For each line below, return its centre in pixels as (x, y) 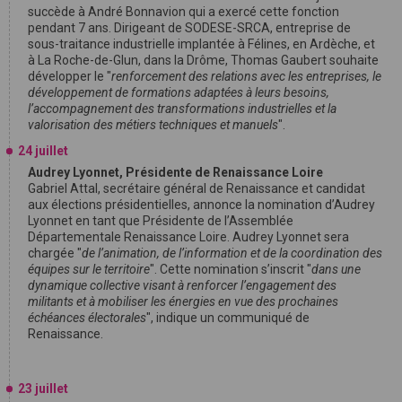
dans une (336, 269)
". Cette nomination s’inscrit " (231, 269)
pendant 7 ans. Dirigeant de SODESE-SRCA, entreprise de (189, 27)
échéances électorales (87, 317)
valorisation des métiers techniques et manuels (153, 124)
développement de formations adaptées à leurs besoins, (179, 92)
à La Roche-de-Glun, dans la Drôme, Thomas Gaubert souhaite (203, 60)
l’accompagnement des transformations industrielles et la (182, 108)
